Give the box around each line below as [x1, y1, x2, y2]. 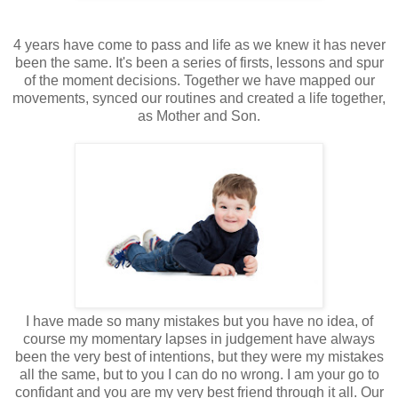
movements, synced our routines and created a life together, [12, 91, 386, 107]
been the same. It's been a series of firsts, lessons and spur [14, 55, 384, 71]
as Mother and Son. [138, 108, 260, 124]
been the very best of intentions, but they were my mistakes [14, 349, 384, 365]
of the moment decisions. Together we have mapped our [23, 73, 375, 89]
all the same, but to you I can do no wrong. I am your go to [19, 367, 379, 383]
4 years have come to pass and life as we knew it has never [12, 37, 386, 53]
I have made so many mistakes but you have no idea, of [25, 314, 373, 330]
